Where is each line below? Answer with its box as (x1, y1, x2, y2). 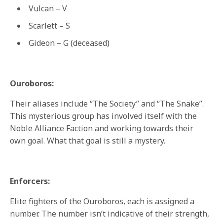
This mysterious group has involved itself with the (10, 110, 197, 122)
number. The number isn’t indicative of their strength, (10, 208, 210, 220)
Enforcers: (10, 176, 50, 187)
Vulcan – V (29, 3, 67, 14)
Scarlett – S (29, 20, 70, 32)
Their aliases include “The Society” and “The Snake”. (10, 98, 204, 110)
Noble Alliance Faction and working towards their (10, 123, 194, 134)
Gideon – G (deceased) (29, 37, 110, 49)
